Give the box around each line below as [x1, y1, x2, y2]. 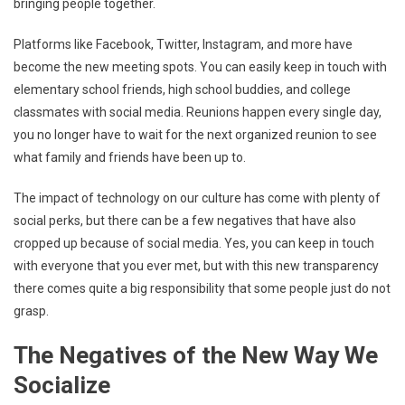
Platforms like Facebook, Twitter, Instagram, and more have [14, 36, 353, 52]
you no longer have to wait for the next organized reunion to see [14, 127, 377, 142]
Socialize [14, 371, 110, 399]
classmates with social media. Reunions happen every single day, [14, 104, 381, 119]
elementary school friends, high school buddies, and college [14, 81, 351, 97]
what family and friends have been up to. [14, 149, 246, 165]
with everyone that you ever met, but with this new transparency [14, 258, 379, 273]
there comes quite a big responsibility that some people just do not [14, 280, 391, 296]
